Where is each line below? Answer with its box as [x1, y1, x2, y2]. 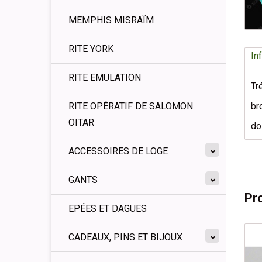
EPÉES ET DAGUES [68, 203, 147, 214]
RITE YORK [68, 43, 113, 54]
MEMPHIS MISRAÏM [68, 15, 154, 26]
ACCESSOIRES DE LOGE [68, 146, 168, 157]
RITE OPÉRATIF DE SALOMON [68, 101, 193, 112]
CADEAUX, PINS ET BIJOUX [68, 232, 182, 243]
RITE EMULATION [68, 72, 141, 83]
